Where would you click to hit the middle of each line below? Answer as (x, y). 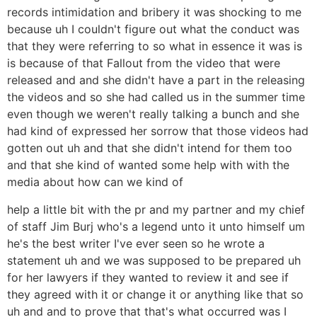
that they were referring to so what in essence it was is (155, 46)
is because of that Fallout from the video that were (144, 63)
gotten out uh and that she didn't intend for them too (150, 148)
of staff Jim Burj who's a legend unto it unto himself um (156, 226)
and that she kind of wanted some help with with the (148, 165)
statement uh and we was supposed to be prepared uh (154, 260)
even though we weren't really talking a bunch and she (153, 114)
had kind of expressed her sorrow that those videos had (158, 131)
